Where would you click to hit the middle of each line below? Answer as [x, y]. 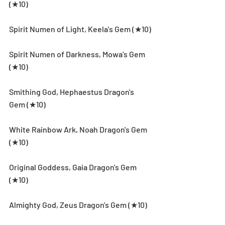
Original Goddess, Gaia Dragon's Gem [74, 167]
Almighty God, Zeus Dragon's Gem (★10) [78, 204]
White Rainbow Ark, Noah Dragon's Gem [79, 129]
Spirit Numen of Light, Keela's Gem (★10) [80, 29]
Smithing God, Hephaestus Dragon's [72, 91]
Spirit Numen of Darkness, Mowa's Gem [78, 54]
